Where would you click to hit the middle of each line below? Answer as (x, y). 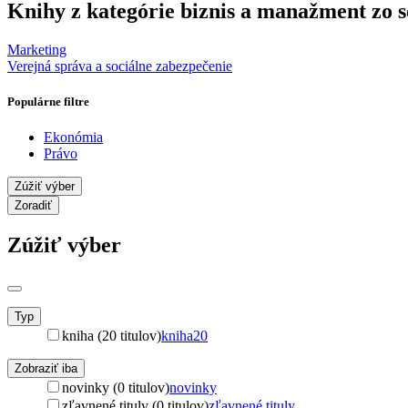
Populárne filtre (48, 101)
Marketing (37, 49)
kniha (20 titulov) (112, 335)
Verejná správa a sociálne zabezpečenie (120, 66)
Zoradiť (33, 206)
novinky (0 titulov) (116, 387)
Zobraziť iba (46, 368)
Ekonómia (73, 138)
